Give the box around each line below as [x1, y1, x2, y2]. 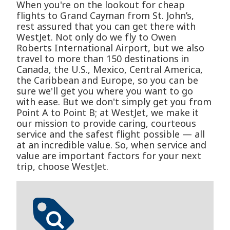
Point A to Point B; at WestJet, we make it [16, 106, 199, 119]
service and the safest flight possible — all [16, 128, 205, 141]
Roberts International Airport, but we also [16, 42, 204, 54]
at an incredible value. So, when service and [16, 139, 206, 151]
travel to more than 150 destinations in [16, 52, 189, 65]
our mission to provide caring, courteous [16, 117, 196, 130]
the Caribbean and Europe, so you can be [16, 74, 198, 87]
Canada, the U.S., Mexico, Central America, [16, 63, 203, 76]
